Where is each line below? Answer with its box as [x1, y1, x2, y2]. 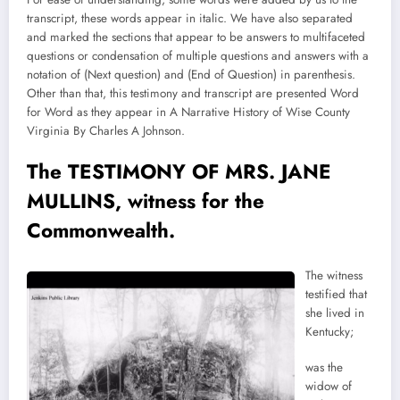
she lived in [305, 304, 364, 321]
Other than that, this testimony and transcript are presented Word [27, 85, 359, 103]
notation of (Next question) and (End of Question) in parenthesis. [27, 66, 355, 84]
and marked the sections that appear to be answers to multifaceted [27, 29, 365, 46]
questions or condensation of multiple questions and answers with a [27, 47, 369, 65]
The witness [305, 266, 362, 284]
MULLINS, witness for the [27, 187, 264, 216]
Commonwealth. [27, 216, 175, 246]
